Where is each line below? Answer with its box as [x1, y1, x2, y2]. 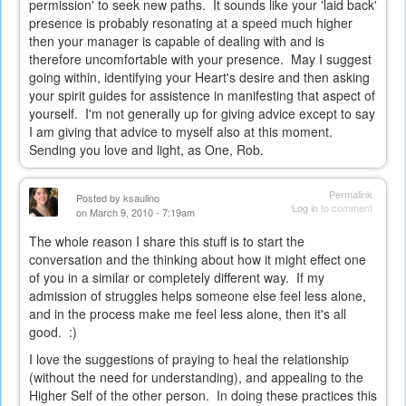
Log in [292, 200, 318, 216]
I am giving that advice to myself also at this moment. [29, 122, 336, 141]
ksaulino [123, 190, 159, 206]
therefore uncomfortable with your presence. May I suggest [29, 50, 372, 69]
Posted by [76, 190, 123, 206]
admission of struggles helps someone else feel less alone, [29, 286, 366, 305]
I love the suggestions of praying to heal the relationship [29, 350, 349, 369]
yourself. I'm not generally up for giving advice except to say [29, 104, 375, 123]
